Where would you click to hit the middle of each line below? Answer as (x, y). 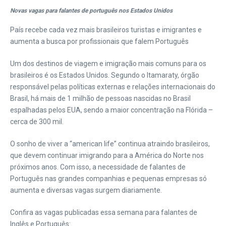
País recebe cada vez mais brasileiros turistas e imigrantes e (106, 30)
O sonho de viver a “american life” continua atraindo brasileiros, (110, 144)
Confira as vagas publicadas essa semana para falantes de (104, 212)
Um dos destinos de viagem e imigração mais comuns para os (108, 64)
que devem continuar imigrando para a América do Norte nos (107, 155)
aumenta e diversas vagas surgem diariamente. (86, 190)
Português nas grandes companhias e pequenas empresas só (108, 179)
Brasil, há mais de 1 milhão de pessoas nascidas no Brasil (100, 98)
